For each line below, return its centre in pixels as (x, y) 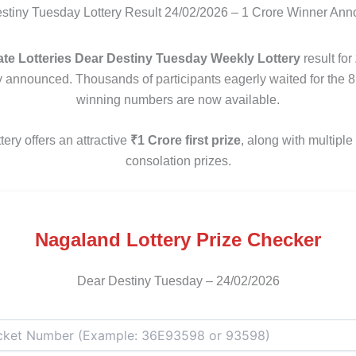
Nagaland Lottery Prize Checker (178, 239)
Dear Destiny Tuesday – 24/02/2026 (178, 281)
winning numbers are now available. (178, 99)
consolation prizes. (178, 161)
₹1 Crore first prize (186, 141)
